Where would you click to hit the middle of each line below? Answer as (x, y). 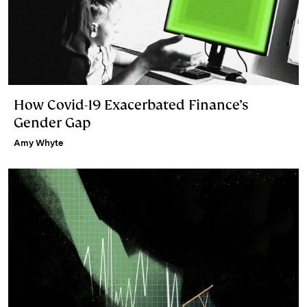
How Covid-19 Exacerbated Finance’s (131, 105)
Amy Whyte (38, 143)
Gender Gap (52, 122)
